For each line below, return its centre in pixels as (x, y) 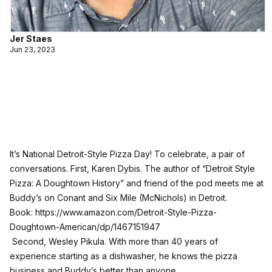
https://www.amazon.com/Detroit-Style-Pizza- (126, 212)
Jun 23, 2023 (32, 50)
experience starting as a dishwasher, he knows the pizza (124, 256)
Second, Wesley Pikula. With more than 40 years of (114, 242)
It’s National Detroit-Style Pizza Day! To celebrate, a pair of (127, 154)
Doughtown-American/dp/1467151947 (85, 227)
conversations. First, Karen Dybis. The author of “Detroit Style (132, 169)
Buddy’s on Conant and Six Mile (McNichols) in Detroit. (118, 198)
